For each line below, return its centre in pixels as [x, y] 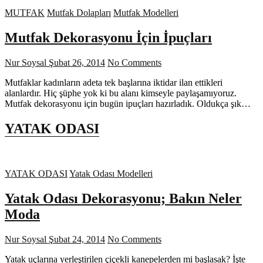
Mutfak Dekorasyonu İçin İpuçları [108, 38]
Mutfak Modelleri [146, 13]
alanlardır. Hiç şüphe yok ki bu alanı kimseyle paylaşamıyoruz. [121, 93]
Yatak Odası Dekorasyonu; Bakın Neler [123, 198]
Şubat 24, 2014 [76, 239]
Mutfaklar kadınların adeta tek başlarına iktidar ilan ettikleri [114, 83]
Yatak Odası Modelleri [111, 173]
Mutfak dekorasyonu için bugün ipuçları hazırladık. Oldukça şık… [128, 104]
